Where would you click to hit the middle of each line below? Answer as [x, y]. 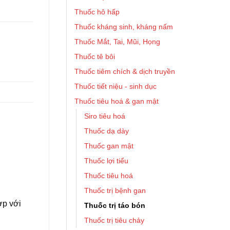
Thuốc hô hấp [97, 12]
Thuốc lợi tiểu [106, 161]
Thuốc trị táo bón [115, 205]
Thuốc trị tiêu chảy [114, 220]
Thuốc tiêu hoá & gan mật [117, 101]
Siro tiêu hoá [105, 116]
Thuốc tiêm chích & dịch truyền [125, 71]
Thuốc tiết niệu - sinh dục [116, 86]
